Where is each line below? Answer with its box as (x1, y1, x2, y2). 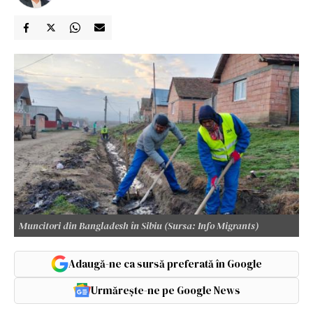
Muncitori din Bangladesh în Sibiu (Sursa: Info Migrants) (19, 218, 259, 233)
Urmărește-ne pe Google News (90, 282, 240, 298)
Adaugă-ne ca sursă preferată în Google (68, 256, 262, 271)
